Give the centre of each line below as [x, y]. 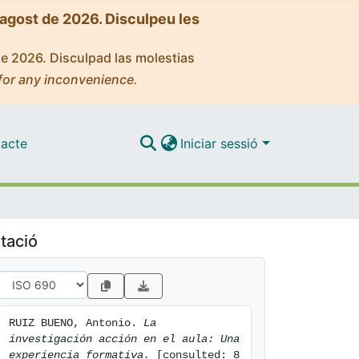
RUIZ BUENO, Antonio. [76, 323]
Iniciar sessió [222, 143]
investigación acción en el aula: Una [124, 339]
